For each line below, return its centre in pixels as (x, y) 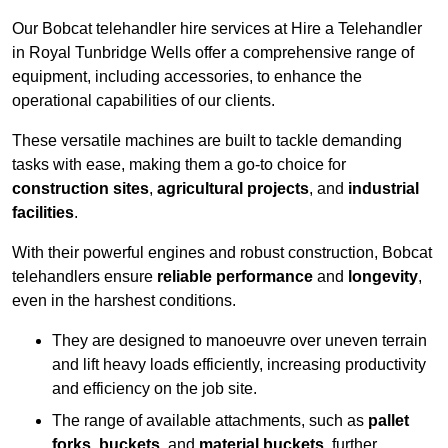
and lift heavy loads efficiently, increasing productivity (239, 365)
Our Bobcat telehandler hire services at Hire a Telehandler (217, 29)
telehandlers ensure (84, 277)
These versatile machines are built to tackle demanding (207, 141)
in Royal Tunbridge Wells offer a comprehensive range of (213, 53)
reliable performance (235, 277)
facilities (43, 213)
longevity (383, 277)
